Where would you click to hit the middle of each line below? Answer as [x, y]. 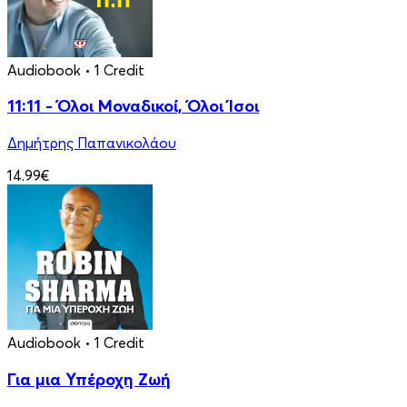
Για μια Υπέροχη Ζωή [89, 379]
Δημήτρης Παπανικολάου [92, 143]
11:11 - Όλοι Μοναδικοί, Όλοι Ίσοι [133, 106]
